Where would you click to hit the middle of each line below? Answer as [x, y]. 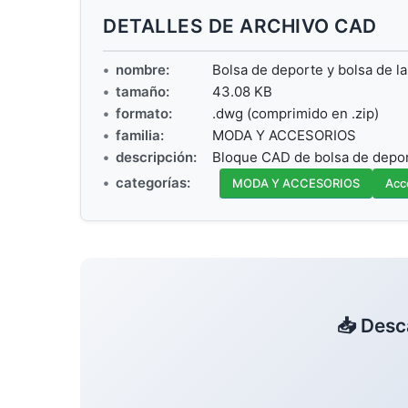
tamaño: [143, 91]
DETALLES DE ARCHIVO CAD [240, 26]
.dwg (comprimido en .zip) [296, 113]
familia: [140, 135]
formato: [144, 113]
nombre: [143, 69]
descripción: [156, 157]
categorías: [153, 183]
